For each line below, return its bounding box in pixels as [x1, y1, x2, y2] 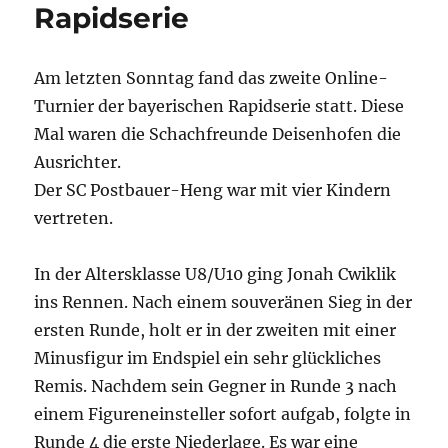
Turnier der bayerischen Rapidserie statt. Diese [34, 96, 405, 117]
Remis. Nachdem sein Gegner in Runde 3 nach [34, 376, 398, 397]
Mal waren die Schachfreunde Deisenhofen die [34, 124, 402, 145]
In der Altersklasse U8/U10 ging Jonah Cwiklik [34, 264, 397, 285]
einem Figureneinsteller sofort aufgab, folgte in [34, 404, 412, 425]
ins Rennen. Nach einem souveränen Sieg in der [34, 292, 413, 313]
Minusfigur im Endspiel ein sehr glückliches [34, 348, 382, 369]
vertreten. [34, 208, 114, 229]
